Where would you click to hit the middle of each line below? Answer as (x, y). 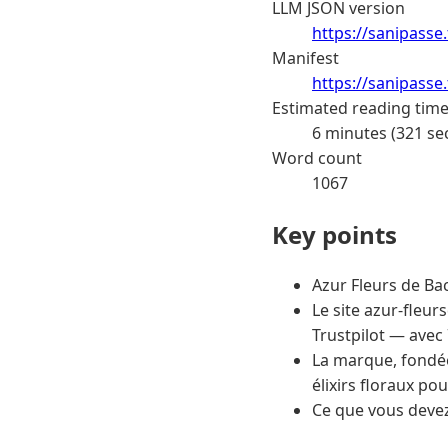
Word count (317, 157)
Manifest (305, 57)
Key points (334, 234)
